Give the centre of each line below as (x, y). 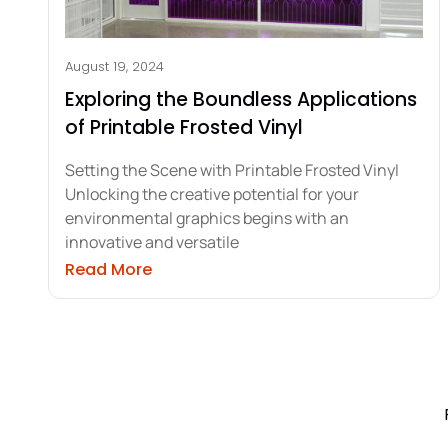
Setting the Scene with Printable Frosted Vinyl (232, 169)
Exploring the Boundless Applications (241, 99)
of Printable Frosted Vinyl (184, 127)
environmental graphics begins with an (207, 217)
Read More (108, 269)
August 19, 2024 (114, 66)
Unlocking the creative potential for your (212, 193)
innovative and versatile (152, 241)
